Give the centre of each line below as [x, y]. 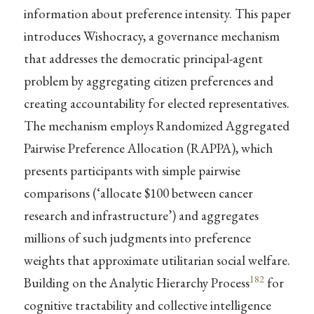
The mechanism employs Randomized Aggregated [156, 125]
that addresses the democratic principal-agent [143, 58]
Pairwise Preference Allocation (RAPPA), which [148, 148]
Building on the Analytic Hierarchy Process [136, 282]
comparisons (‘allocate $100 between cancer [138, 193]
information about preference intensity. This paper [157, 13]
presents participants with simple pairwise [132, 170]
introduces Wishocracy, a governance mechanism [151, 36]
